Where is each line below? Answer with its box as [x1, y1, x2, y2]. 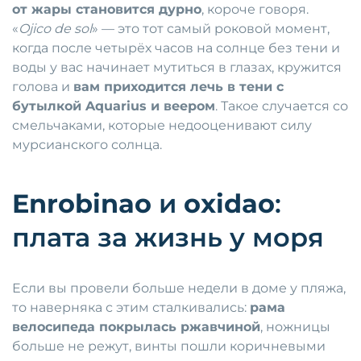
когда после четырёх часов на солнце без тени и [12, 40, 340, 56]
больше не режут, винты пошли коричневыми [12, 338, 326, 355]
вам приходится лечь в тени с [73, 79, 284, 95]
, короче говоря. [201, 2, 309, 18]
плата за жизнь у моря [12, 222, 324, 254]
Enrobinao [12, 188, 151, 220]
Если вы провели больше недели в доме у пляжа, [12, 280, 346, 297]
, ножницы [260, 319, 330, 335]
